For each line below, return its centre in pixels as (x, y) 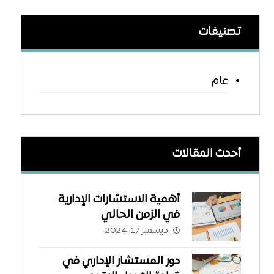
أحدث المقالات (207, 154)
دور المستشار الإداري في (121, 262)
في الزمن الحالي (141, 215)
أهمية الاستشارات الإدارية (119, 200)
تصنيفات (220, 32)
